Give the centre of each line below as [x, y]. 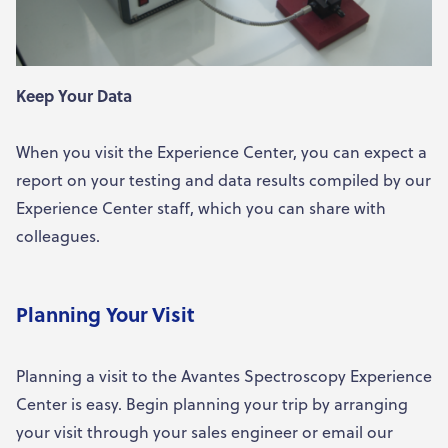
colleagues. [58, 236]
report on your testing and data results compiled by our [223, 180]
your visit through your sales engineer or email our [204, 432]
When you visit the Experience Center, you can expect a [221, 152]
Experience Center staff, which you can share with [201, 208]
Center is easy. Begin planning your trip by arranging [212, 404]
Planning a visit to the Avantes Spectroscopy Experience [224, 376]
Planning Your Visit [105, 314]
